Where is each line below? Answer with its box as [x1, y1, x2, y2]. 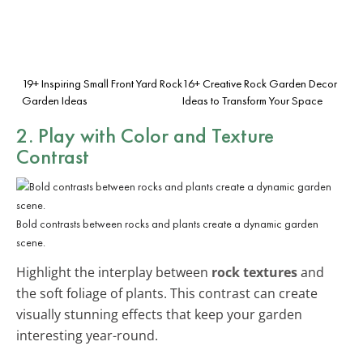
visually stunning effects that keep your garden [16, 305, 302, 323]
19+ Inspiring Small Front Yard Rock [22, 75, 182, 91]
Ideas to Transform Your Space [182, 92, 322, 108]
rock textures [211, 263, 297, 281]
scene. [16, 234, 45, 250]
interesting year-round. [16, 326, 158, 344]
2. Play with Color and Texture [16, 121, 274, 149]
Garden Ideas [22, 92, 88, 108]
